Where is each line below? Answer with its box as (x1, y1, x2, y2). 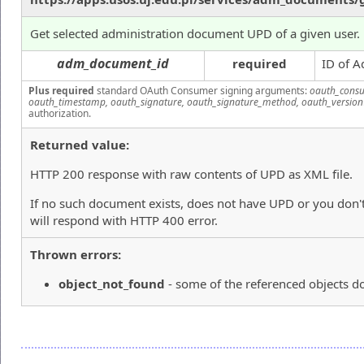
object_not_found (58, 275, 165, 292)
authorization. (28, 106, 91, 120)
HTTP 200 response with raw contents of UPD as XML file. (30, 165, 353, 182)
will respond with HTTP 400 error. (30, 211, 218, 228)
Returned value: (30, 136, 129, 153)
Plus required (28, 83, 94, 97)
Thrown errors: (30, 245, 121, 262)
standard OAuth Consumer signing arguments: (94, 83, 310, 97)
